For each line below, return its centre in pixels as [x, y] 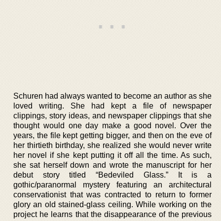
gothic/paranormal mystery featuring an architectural [112, 185]
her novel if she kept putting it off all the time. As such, [112, 155]
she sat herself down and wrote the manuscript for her [112, 165]
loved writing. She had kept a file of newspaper [112, 106]
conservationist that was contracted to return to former [112, 195]
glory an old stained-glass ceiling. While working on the [112, 204]
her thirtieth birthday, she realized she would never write [112, 145]
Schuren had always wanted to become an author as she [112, 96]
